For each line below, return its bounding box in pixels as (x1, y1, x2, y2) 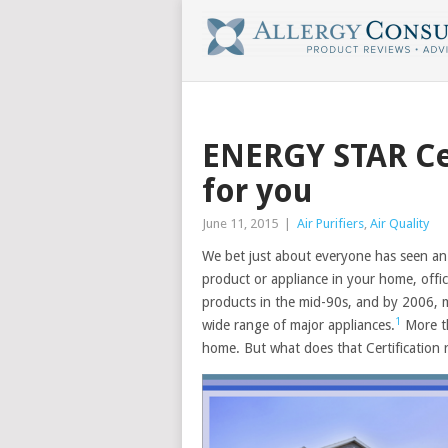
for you (202, 172, 313, 210)
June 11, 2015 (202, 216, 278, 231)
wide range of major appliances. (202, 317, 395, 333)
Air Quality (370, 216, 429, 231)
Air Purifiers (297, 216, 364, 231)
